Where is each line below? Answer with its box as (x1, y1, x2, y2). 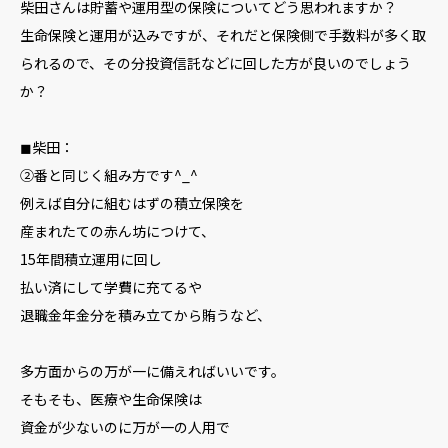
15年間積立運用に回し (20, 249, 162, 269)
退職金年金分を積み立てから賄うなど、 (20, 305, 271, 325)
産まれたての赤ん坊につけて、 (20, 221, 215, 241)
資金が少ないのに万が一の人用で (20, 417, 230, 437)
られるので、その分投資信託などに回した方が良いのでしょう (20, 53, 411, 73)
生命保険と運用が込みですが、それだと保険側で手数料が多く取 (20, 25, 426, 45)
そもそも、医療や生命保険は (20, 389, 202, 409)
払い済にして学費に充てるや (20, 277, 202, 297)
